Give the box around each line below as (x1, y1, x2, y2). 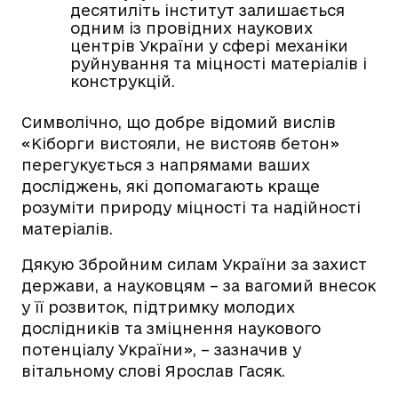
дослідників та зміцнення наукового (21, 319, 321, 337)
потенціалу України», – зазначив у (21, 340, 301, 358)
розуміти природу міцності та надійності (21, 198, 361, 216)
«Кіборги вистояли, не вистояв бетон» (21, 134, 339, 152)
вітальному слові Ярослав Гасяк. (21, 362, 285, 379)
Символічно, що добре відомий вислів (21, 113, 336, 131)
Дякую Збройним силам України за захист (21, 255, 367, 273)
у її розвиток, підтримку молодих (21, 298, 295, 315)
